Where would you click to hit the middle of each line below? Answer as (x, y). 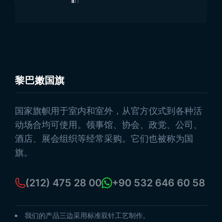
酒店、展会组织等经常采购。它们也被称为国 (104, 139)
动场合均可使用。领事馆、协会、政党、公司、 (109, 125)
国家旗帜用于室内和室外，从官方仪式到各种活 (109, 111)
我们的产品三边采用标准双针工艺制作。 (87, 215)
